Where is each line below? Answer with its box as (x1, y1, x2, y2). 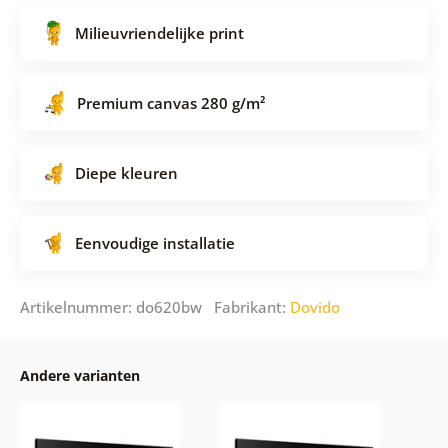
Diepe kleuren (74, 163, 178, 184)
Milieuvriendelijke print (74, 23, 244, 44)
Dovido (289, 297, 340, 318)
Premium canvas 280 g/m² (76, 93, 265, 114)
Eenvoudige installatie (74, 233, 235, 254)
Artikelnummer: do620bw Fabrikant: (19, 297, 290, 318)
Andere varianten (19, 366, 140, 386)
